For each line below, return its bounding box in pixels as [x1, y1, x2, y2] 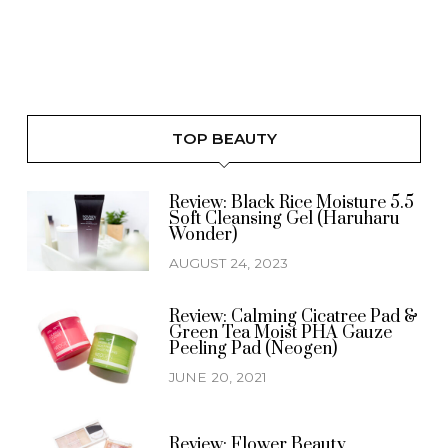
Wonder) [169, 223, 238, 246]
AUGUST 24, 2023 [169, 254, 289, 271]
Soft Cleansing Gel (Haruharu [169, 207, 401, 230]
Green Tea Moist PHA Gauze [169, 321, 393, 344]
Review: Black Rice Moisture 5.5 [169, 191, 415, 214]
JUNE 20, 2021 [169, 368, 268, 385]
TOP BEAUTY [171, 128, 277, 148]
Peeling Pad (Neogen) [169, 337, 338, 360]
